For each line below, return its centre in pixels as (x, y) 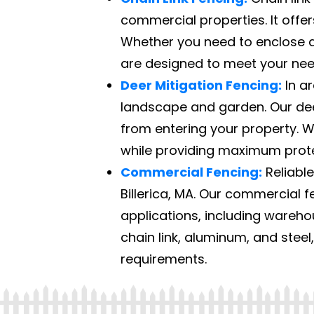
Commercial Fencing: (191, 172)
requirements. (164, 259)
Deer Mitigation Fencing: (201, 85)
